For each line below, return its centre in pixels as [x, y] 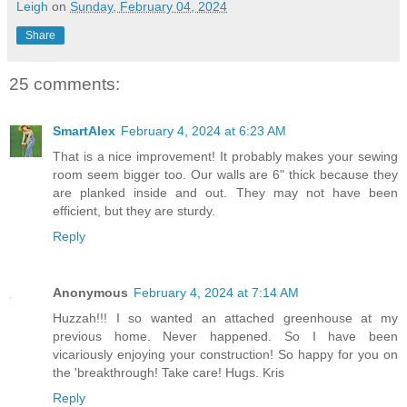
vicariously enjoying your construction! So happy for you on [225, 355]
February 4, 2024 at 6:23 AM [203, 131]
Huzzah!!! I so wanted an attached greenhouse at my [225, 318]
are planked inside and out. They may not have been [225, 193]
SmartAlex [84, 131]
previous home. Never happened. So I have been [225, 337]
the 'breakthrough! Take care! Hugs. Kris [169, 373]
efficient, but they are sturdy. [134, 211]
